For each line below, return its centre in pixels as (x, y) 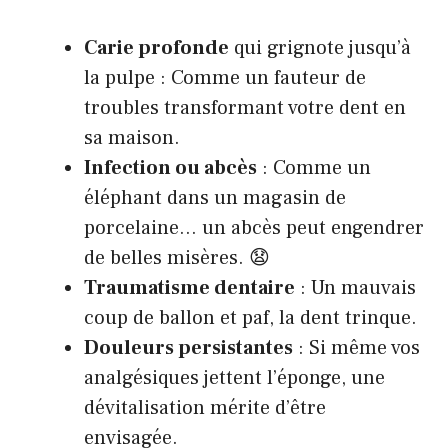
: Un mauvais (355, 288)
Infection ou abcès (170, 168)
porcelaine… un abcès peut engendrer (254, 228)
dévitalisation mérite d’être (205, 408)
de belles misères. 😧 (177, 258)
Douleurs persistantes (188, 348)
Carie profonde (156, 48)
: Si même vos (356, 348)
